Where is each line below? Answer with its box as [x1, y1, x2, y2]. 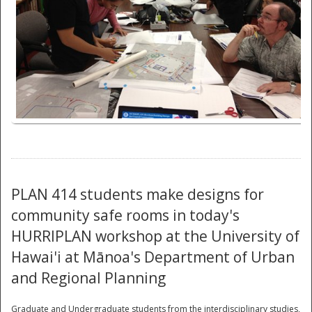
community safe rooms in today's [11, 205, 240, 225]
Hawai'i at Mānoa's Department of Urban [11, 247, 295, 267]
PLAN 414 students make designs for [11, 184, 264, 204]
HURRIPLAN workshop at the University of [11, 226, 299, 246]
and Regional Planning [11, 267, 166, 288]
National [103, 24, 209, 55]
